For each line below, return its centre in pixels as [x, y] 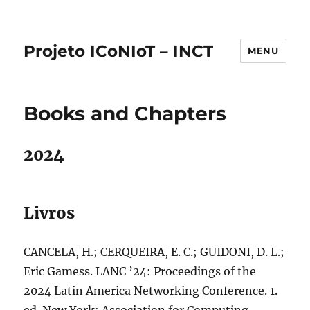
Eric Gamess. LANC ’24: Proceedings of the [140, 271]
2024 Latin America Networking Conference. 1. [151, 291]
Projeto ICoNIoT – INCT [119, 51]
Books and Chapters [125, 113]
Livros [49, 213]
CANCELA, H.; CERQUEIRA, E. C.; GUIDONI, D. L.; [154, 252]
